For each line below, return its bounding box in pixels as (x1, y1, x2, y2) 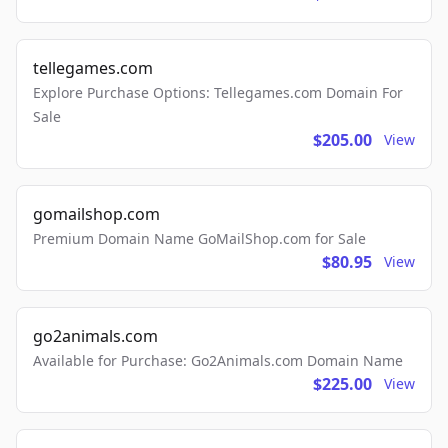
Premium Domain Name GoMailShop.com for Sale (33, 229, 366, 249)
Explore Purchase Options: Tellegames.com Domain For (33, 83, 403, 103)
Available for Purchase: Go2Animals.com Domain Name (33, 351, 403, 371)
